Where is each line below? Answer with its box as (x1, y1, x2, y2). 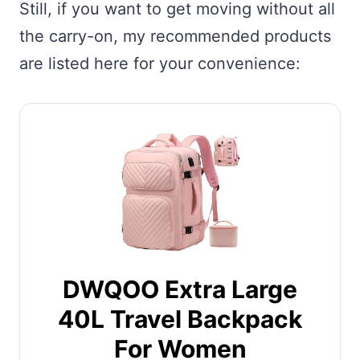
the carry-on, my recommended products (19, 26, 331, 46)
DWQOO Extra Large (63, 274, 297, 304)
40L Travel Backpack (58, 304, 302, 333)
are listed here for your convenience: (19, 53, 305, 73)
